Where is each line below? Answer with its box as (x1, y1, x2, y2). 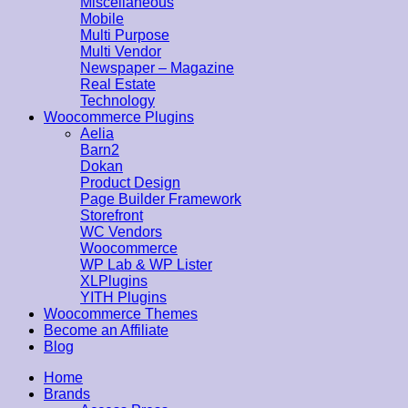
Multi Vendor (80, 44, 161, 59)
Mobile (80, 11, 124, 26)
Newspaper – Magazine (80, 60, 234, 76)
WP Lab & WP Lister (80, 257, 212, 272)
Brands (44, 386, 90, 402)
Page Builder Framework (80, 191, 241, 207)
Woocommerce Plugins (44, 109, 194, 125)
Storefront (80, 208, 143, 223)
